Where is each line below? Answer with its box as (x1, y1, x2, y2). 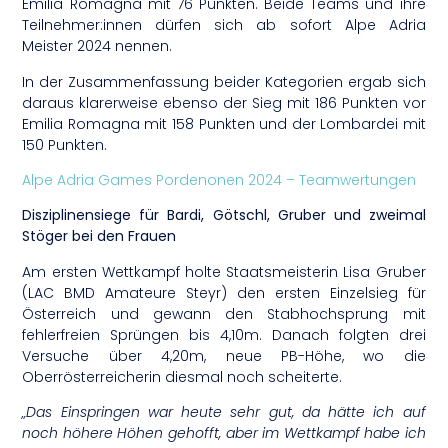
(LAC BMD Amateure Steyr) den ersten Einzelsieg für (22, 282, 426, 303)
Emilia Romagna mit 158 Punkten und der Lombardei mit (22, 113, 426, 134)
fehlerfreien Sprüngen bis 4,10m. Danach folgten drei (22, 324, 426, 345)
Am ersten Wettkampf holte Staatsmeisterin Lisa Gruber (22, 261, 426, 282)
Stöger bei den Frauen (22, 226, 177, 247)
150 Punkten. (22, 134, 108, 155)
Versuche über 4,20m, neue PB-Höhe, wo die (22, 345, 426, 366)
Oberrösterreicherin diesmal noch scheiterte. (22, 366, 343, 387)
